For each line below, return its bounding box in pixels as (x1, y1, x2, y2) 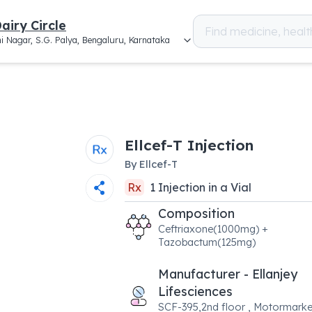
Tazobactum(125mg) (157, 235, 256, 249)
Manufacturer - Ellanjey (157, 266, 297, 281)
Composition (157, 205, 235, 221)
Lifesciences (157, 283, 233, 299)
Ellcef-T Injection (124, 136, 253, 154)
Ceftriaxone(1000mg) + (157, 222, 268, 235)
